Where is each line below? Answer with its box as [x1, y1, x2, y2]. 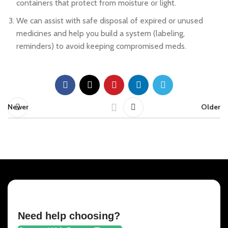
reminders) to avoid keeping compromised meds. [16, 41, 186, 51]
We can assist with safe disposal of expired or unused [16, 15, 203, 25]
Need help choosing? [18, 210, 121, 221]
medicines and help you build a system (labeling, [16, 28, 185, 38]
